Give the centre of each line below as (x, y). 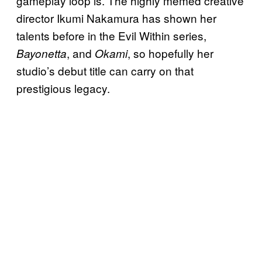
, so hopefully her (170, 53)
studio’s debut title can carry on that (105, 70)
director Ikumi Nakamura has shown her (116, 18)
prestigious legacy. (63, 88)
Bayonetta (42, 53)
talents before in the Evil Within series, (111, 35)
